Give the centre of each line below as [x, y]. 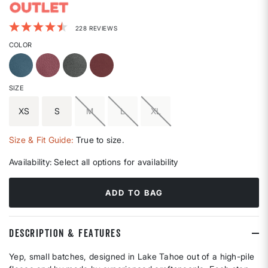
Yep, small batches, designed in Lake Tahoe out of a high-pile [132, 257]
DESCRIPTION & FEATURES [65, 233]
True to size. [100, 139]
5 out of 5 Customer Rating [62, 24]
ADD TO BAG [134, 193]
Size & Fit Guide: [42, 139]
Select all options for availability [116, 162]
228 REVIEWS [96, 28]
